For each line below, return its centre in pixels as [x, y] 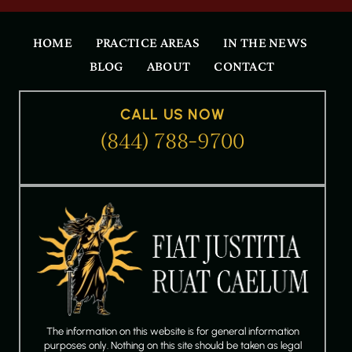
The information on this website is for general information [172, 331]
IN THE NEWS [266, 42]
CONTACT [244, 66]
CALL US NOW [172, 115]
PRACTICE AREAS [148, 42]
